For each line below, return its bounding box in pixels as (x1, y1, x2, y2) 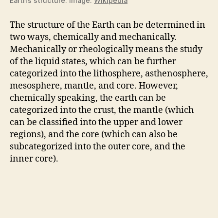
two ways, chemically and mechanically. (10, 31, 177, 43)
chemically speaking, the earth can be (10, 92, 166, 104)
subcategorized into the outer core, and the (10, 141, 185, 152)
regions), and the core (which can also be (10, 128, 178, 140)
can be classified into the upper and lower (10, 116, 182, 128)
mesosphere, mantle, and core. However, (10, 80, 178, 91)
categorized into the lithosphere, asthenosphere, (10, 68, 208, 79)
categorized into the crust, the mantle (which (10, 104, 194, 116)
